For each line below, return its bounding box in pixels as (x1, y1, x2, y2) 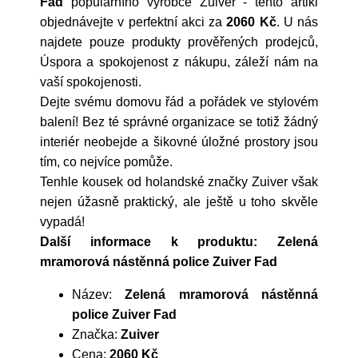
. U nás (276, 15, 318, 29)
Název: (72, 288, 125, 301)
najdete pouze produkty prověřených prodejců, (40, 35, 318, 49)
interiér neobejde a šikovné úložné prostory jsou (40, 135, 318, 149)
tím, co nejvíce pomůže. (40, 155, 173, 169)
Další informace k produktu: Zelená (40, 235, 318, 249)
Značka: (72, 328, 121, 341)
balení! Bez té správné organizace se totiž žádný (40, 115, 318, 129)
